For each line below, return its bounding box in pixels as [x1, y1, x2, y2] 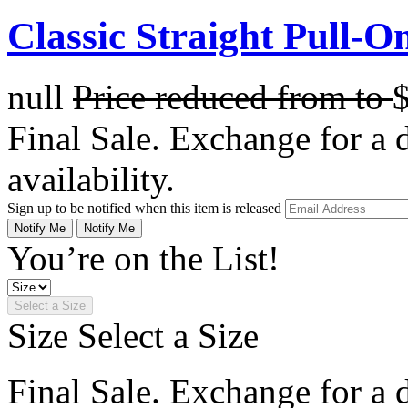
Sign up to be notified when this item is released [7, 199, 285, 216]
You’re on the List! [7, 238, 280, 278]
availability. [7, 158, 175, 199]
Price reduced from [73, 76, 355, 117]
